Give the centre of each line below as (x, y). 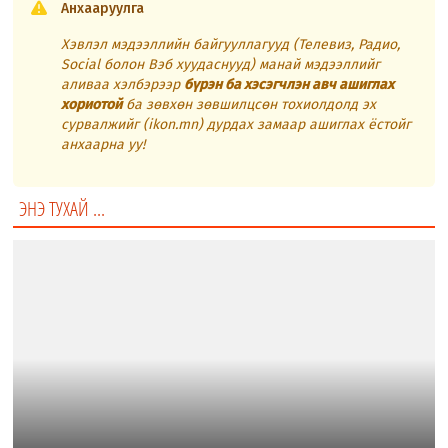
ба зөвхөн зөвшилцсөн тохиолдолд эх (249, 104)
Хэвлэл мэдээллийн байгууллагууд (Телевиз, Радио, (231, 44)
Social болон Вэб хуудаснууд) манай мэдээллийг (221, 64)
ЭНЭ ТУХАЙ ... (62, 208)
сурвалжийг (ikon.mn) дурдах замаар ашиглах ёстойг (236, 124)
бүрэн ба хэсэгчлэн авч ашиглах (289, 84)
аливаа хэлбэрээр (123, 84)
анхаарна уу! (103, 144)
